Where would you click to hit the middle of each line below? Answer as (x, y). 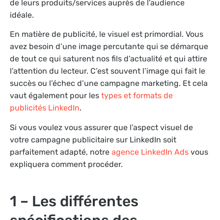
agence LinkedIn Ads (150, 152)
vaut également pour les (55, 96)
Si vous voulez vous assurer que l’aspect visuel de (101, 127)
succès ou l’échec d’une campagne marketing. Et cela (109, 83)
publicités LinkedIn (45, 108)
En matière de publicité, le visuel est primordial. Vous (107, 34)
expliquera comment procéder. (66, 164)
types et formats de (137, 96)
